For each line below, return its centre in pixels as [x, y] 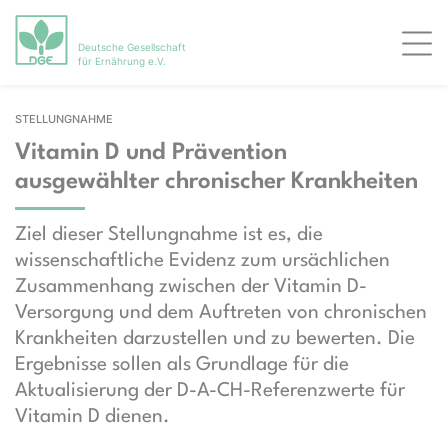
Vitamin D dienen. [92, 417]
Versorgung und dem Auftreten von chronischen [221, 313]
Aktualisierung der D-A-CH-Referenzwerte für [210, 391]
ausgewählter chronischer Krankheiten [216, 182]
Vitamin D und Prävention [151, 153]
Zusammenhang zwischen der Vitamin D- [191, 287]
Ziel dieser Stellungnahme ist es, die [169, 235]
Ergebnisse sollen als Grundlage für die [182, 365]
